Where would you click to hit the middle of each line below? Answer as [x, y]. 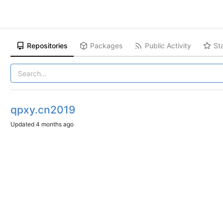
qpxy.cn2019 [43, 110]
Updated [23, 124]
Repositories [48, 46]
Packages [107, 46]
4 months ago [55, 124]
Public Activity [168, 46]
